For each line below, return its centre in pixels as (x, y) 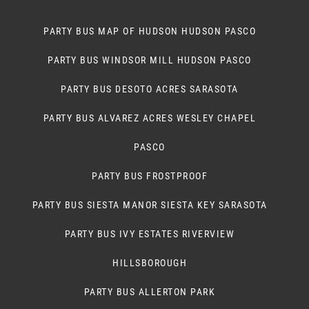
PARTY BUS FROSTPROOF (150, 176)
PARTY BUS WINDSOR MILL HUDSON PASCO (150, 60)
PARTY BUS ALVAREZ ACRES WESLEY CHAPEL (150, 118)
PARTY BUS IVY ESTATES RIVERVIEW (150, 233)
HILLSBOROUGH (150, 262)
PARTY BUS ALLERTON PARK (150, 291)
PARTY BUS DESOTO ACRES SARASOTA (150, 89)
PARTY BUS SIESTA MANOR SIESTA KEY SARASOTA (150, 205)
